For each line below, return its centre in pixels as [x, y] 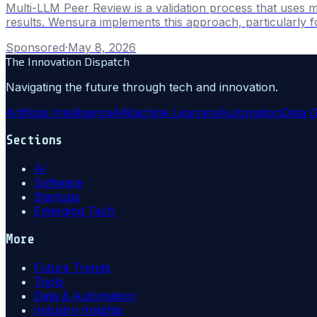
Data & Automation [85, 295]
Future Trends [72, 267]
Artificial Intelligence [59, 112]
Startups [57, 197]
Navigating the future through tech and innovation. [142, 87]
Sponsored [35, 47]
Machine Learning [171, 112]
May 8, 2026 [102, 47]
